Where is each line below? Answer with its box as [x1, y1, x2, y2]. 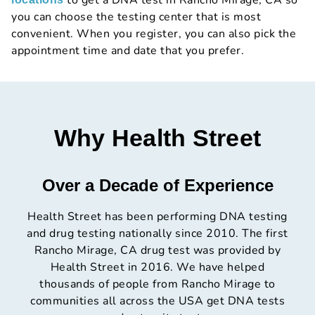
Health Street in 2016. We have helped [50, 259, 265, 276]
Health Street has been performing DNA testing [27, 209, 288, 225]
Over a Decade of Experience [41, 176, 274, 195]
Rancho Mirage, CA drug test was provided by [34, 243, 281, 259]
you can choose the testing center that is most [11, 9, 261, 25]
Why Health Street [53, 124, 262, 152]
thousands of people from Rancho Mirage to [39, 276, 276, 292]
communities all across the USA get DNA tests [30, 293, 285, 309]
